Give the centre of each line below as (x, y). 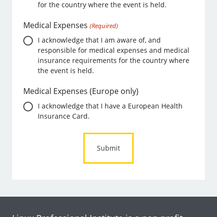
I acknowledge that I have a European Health (110, 106)
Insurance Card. (64, 116)
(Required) (104, 26)
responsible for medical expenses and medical (114, 50)
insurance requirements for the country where (114, 61)
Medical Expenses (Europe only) (81, 91)
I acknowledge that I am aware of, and (100, 40)
